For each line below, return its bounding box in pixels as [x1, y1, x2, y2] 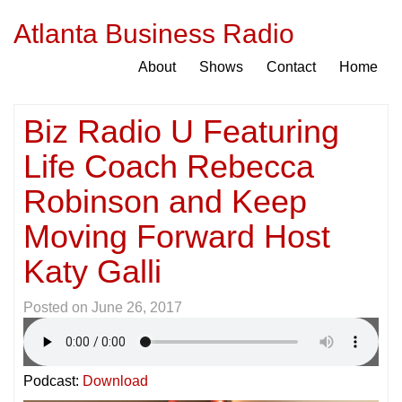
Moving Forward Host [23, 218, 330, 255]
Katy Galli [23, 253, 162, 290]
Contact [267, 59, 316, 74]
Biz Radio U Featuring [23, 113, 339, 150]
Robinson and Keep [23, 183, 307, 220]
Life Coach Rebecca [23, 148, 314, 185]
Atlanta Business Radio [13, 19, 294, 48]
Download [83, 373, 148, 389]
